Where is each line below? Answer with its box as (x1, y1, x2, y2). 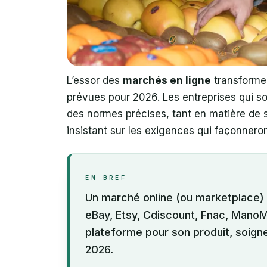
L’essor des (67, 74, 123, 86)
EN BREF (85, 173, 127, 182)
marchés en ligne (123, 74, 211, 86)
